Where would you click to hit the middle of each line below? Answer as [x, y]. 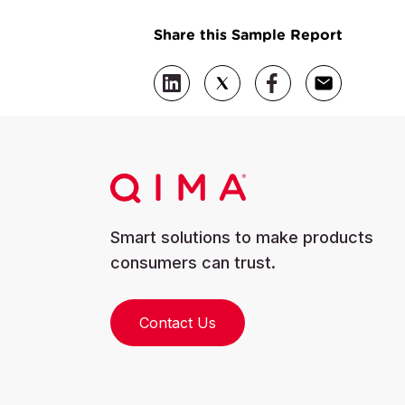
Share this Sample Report [248, 34]
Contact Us [178, 323]
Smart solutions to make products [242, 238]
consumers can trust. [193, 263]
